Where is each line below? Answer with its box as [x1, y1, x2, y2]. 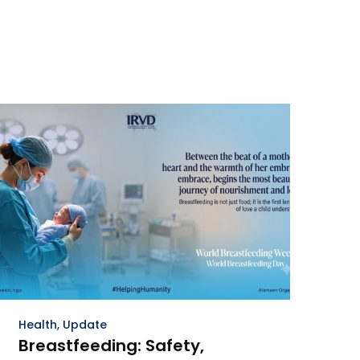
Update [63, 317, 107, 333]
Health [18, 317, 57, 333]
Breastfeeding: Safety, [18, 334, 204, 358]
